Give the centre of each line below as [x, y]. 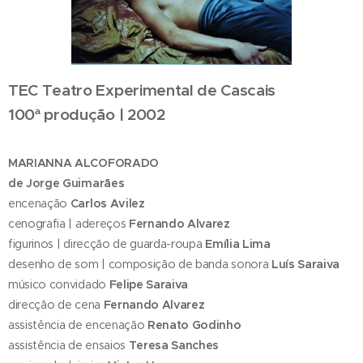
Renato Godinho [194, 325]
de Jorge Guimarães [66, 184]
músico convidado [59, 285]
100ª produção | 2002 [89, 115]
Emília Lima [238, 244]
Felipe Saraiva [149, 285]
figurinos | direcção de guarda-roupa [107, 244]
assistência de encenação [78, 325]
